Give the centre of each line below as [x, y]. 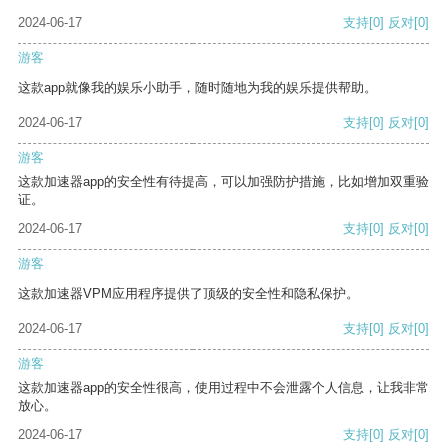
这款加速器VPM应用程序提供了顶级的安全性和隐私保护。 [188, 294]
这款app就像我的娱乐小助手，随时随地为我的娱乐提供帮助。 [197, 88]
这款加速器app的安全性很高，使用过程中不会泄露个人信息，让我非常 [223, 388]
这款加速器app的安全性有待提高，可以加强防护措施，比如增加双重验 [223, 182]
